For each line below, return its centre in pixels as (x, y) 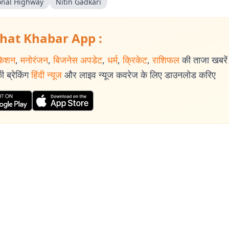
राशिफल (166, 60)
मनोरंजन (34, 60)
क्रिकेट (135, 60)
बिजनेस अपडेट (78, 60)
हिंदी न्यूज (47, 75)
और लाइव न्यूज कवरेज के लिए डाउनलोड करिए (140, 75)
